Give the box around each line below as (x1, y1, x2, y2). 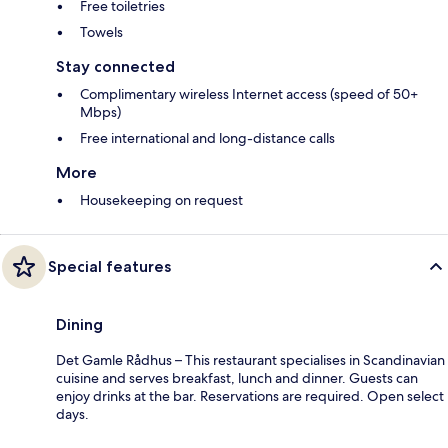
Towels (80, 23, 123, 42)
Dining (56, 315, 103, 335)
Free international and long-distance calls (80, 129, 335, 148)
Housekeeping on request (80, 191, 243, 210)
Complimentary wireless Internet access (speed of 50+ (80, 85, 418, 104)
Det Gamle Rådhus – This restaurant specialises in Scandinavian (56, 351, 445, 370)
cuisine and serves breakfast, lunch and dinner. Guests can (56, 369, 418, 388)
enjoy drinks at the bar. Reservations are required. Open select (56, 387, 444, 406)
